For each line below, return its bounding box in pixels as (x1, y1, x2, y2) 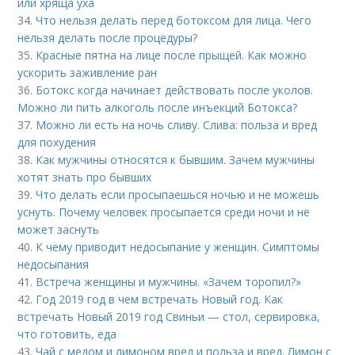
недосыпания (17, 257, 90, 272)
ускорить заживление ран (17, 65, 158, 80)
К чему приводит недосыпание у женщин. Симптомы (36, 239, 320, 254)
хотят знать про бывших (17, 170, 152, 185)
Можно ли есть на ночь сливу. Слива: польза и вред (36, 117, 318, 132)
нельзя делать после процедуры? (17, 30, 198, 45)
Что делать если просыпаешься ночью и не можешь (36, 187, 320, 202)
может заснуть (17, 222, 100, 237)
